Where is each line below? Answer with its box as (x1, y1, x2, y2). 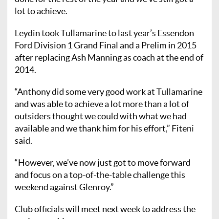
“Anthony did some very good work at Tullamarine (15, 86, 202, 97)
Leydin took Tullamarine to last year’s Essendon (15, 27, 194, 38)
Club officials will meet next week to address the (15, 203, 196, 214)
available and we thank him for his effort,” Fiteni (15, 123, 194, 133)
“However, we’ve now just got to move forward (15, 157, 191, 168)
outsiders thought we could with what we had (15, 110, 187, 121)
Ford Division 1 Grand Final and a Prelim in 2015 (15, 40, 197, 50)
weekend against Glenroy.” (15, 181, 114, 192)
